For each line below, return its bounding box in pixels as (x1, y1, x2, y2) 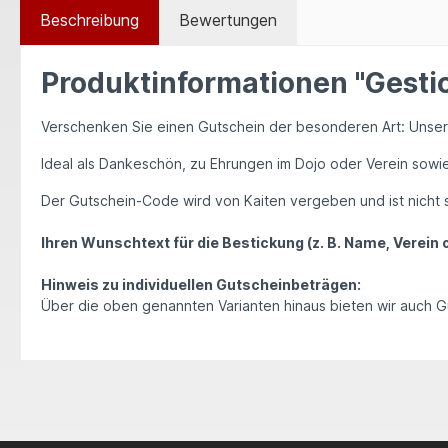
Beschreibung (40, 10, 139, 30)
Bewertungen (179, 10, 277, 30)
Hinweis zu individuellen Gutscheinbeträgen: (41, 276, 361, 293)
